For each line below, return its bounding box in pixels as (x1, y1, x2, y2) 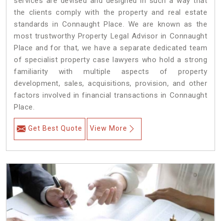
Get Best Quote (28, 124, 82, 133)
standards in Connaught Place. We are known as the (14, 20, 207, 29)
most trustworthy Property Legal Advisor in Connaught (14, 32, 207, 41)
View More (90, 124, 127, 133)
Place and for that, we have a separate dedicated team (14, 43, 207, 53)
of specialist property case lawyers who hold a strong (14, 55, 207, 65)
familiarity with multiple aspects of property (14, 67, 207, 76)
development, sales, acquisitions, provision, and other (14, 79, 207, 88)
